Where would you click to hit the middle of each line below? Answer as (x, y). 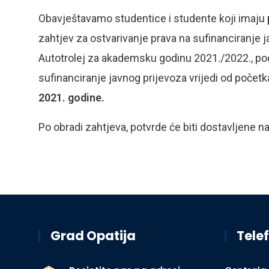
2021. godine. (71, 97)
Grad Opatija (93, 235)
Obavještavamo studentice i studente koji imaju (153, 18)
